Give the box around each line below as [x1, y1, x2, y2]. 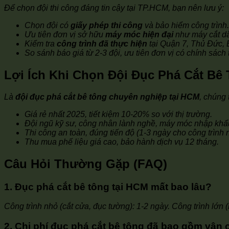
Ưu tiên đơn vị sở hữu [25, 30, 105, 39]
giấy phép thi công [71, 20, 143, 30]
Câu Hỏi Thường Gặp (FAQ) [4, 156, 167, 171]
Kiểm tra [25, 39, 57, 48]
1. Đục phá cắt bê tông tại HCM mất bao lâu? [4, 181, 212, 192]
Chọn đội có [25, 20, 71, 30]
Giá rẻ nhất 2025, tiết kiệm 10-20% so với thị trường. [25, 109, 212, 119]
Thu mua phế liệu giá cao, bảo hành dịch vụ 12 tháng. [25, 137, 219, 146]
